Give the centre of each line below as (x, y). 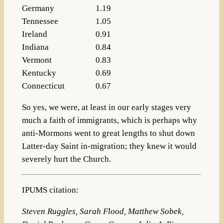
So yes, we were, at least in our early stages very (106, 108)
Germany (38, 8)
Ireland (34, 34)
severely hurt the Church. (66, 159)
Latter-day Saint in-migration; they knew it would (109, 146)
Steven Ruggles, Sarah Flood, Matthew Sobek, (103, 211)
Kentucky (39, 73)
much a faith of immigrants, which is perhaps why (109, 120)
